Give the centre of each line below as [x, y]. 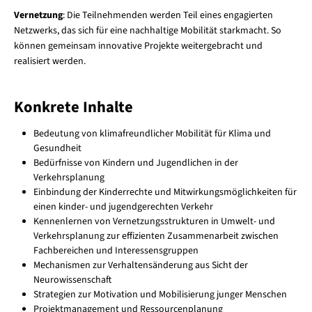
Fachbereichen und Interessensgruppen [116, 250]
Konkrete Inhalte [73, 107]
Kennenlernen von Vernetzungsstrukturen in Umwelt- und [154, 221]
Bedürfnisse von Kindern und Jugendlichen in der [135, 163]
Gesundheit [57, 148]
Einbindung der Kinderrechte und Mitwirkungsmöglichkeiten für [165, 192]
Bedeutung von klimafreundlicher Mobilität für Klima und [152, 133]
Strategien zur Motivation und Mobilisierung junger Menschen [160, 294]
